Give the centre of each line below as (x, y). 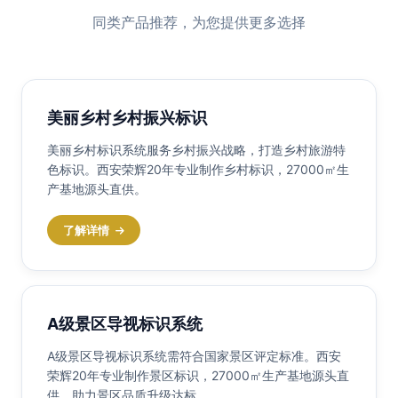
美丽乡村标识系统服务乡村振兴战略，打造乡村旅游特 (196, 150)
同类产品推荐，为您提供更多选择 (199, 23)
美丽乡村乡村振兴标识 (127, 118)
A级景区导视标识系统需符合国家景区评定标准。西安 (194, 356)
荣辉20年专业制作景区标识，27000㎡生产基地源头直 (198, 376)
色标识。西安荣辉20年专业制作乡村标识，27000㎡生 (198, 170)
